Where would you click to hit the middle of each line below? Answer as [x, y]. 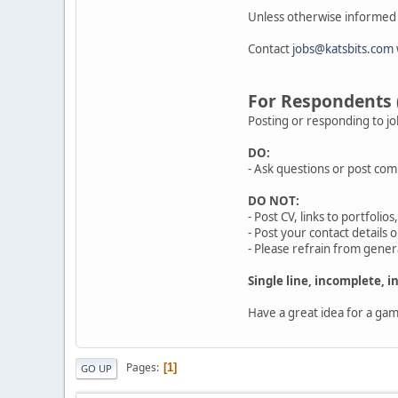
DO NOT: [274, 200]
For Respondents [320, 100]
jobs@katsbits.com [343, 48]
